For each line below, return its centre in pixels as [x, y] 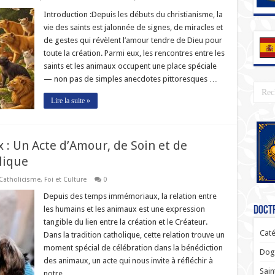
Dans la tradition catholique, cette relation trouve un [134, 235]
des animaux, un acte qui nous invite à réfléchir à [128, 261]
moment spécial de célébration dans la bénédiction [133, 248]
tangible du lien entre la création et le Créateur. [125, 222]
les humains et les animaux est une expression [124, 209]
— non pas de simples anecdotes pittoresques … [130, 79]
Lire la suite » [70, 101]
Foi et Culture [65, 180]
